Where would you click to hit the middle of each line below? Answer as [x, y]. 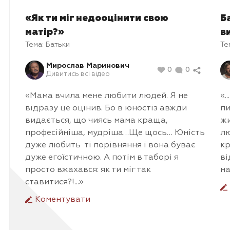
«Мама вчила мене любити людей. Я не [107, 96]
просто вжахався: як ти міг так [88, 170]
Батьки [58, 44]
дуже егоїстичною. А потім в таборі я [102, 157]
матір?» [45, 32]
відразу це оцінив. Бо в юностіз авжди [106, 108]
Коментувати [62, 199]
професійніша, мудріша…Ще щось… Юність [115, 133]
